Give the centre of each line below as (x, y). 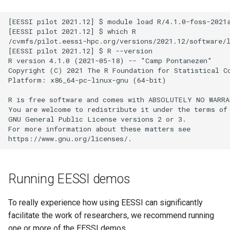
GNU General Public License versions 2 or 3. (97, 119)
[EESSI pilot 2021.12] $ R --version (80, 51)
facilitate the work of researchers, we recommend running (111, 215)
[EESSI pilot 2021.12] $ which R (72, 32)
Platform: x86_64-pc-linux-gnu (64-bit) (87, 80)
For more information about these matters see (99, 129)
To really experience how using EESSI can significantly (106, 202)
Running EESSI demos (69, 179)
